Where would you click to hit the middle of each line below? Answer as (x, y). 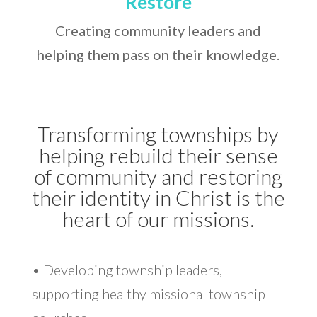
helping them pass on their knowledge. (158, 54)
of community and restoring (158, 176)
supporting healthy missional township (148, 293)
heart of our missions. (158, 218)
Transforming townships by (158, 133)
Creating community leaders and (158, 30)
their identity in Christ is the (158, 197)
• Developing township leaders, (127, 269)
